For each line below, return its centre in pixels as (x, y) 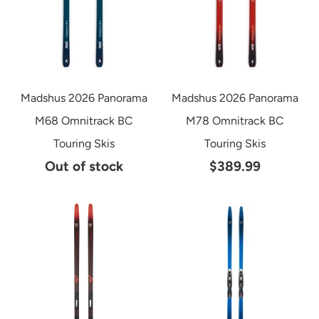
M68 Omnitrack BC (84, 120)
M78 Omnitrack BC (235, 120)
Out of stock (84, 166)
